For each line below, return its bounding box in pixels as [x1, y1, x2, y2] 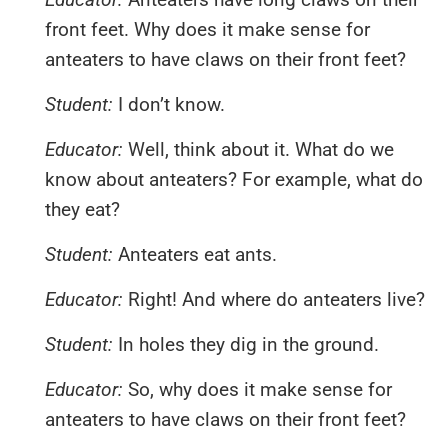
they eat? [45, 197, 120, 221]
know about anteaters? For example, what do [45, 167, 423, 191]
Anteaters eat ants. [118, 242, 277, 266]
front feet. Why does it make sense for [45, 17, 370, 41]
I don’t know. [113, 92, 225, 116]
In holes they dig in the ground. [118, 332, 379, 356]
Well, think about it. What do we [128, 137, 394, 161]
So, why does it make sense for [128, 377, 392, 401]
